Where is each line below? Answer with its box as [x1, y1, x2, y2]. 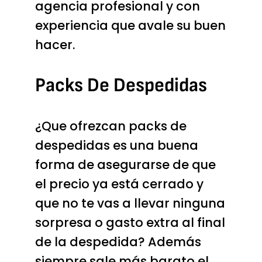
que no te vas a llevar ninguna [35, 195, 225, 212]
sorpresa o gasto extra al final [35, 214, 225, 232]
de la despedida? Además [35, 233, 201, 251]
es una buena [109, 137, 198, 154]
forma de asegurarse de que [35, 156, 216, 174]
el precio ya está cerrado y [35, 175, 204, 193]
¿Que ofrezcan [35, 118, 129, 135]
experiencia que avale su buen [35, 16, 226, 34]
